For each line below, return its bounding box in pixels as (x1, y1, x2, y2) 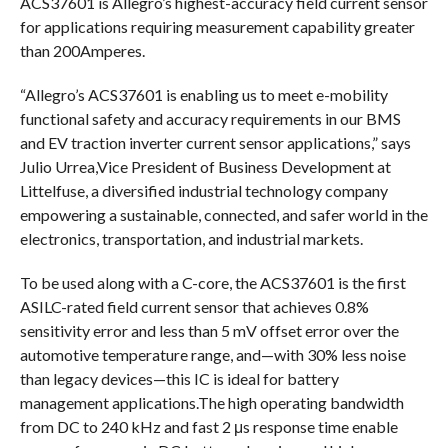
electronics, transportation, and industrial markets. (19, 229, 363, 249)
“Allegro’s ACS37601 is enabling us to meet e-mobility (19, 85, 388, 105)
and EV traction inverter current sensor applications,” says (19, 133, 411, 153)
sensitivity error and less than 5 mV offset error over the (19, 321, 399, 341)
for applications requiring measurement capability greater (19, 17, 415, 37)
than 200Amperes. (19, 41, 145, 61)
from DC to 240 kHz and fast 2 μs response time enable (19, 417, 398, 437)
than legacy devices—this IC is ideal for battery (19, 369, 339, 389)
